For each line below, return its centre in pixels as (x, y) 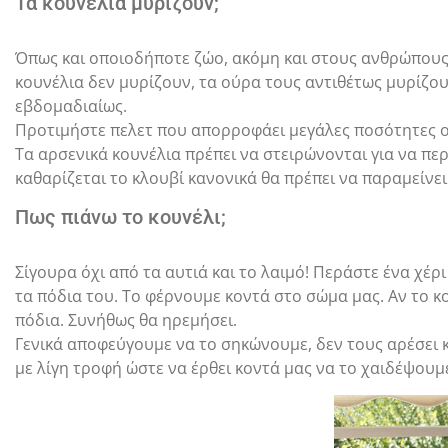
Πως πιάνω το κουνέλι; (120, 216)
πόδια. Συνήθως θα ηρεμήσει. (126, 319)
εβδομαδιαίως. (73, 105)
